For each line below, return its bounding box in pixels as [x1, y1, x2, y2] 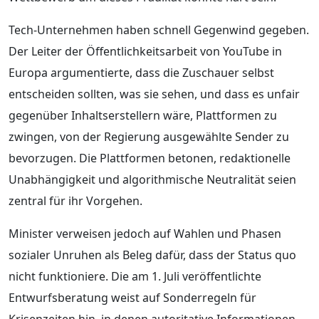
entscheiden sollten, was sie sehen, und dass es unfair [9, 85, 300, 102]
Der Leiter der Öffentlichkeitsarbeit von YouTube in [9, 43, 282, 59]
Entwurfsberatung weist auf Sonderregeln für [9, 289, 256, 305]
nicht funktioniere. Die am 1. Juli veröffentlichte [9, 268, 261, 284]
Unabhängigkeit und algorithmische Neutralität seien [9, 171, 296, 187]
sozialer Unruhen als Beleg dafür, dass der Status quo [9, 246, 296, 263]
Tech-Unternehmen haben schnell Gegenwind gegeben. [9, 21, 309, 38]
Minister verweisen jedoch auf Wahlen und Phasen [9, 225, 281, 241]
